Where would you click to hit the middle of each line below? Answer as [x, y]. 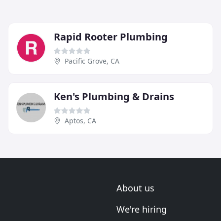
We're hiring [142, 209]
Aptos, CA [80, 121]
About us [135, 188]
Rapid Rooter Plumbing [111, 37]
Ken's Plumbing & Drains [114, 97]
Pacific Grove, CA [92, 61]
